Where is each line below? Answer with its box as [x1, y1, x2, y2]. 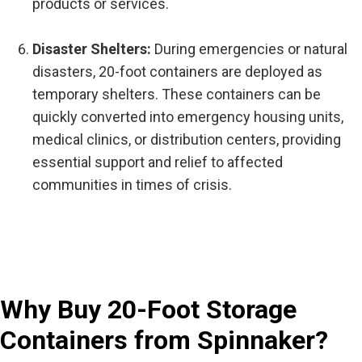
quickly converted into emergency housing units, [32, 107, 343, 125]
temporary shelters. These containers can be [32, 85, 321, 103]
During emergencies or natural [154, 40, 347, 57]
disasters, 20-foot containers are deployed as [32, 62, 322, 80]
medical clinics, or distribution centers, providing [32, 130, 341, 148]
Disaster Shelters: [32, 40, 154, 57]
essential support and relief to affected [32, 153, 283, 170]
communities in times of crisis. [32, 175, 232, 193]
